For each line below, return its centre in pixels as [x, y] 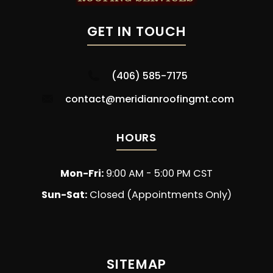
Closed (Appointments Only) [159, 195]
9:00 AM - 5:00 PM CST [158, 174]
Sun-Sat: [64, 195]
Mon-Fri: [82, 174]
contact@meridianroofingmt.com [150, 99]
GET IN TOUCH [136, 32]
